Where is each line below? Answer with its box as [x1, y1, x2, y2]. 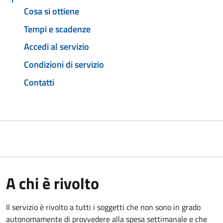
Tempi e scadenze [24, 22, 91, 36]
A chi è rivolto [6, 171, 99, 195]
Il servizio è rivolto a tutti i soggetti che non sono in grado [6, 201, 201, 213]
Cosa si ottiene [24, 4, 79, 18]
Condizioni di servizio [24, 58, 104, 72]
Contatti [24, 75, 54, 89]
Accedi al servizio [24, 40, 89, 54]
